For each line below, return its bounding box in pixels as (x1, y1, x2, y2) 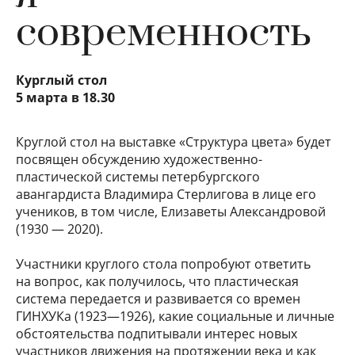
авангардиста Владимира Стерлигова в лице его (16, 185, 316, 204)
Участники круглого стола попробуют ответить (16, 255, 311, 273)
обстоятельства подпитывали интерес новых (16, 325, 297, 343)
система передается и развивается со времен (16, 290, 300, 308)
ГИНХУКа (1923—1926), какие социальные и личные (16, 307, 334, 326)
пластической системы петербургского (16, 168, 260, 186)
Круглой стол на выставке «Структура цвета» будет (16, 133, 331, 151)
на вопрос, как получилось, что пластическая (16, 273, 299, 291)
